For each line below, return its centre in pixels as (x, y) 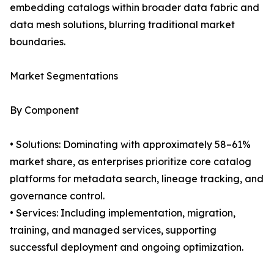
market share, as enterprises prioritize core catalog (131, 162)
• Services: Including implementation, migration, (123, 213)
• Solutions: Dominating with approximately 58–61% (130, 145)
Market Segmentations (64, 76)
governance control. (57, 196)
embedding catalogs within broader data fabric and (135, 8)
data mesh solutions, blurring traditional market (122, 25)
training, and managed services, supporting (113, 230)
